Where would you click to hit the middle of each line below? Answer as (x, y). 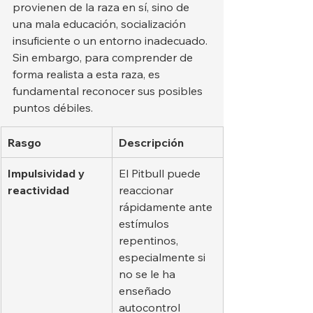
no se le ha (148, 274)
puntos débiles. (53, 107)
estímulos (145, 223)
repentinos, (150, 240)
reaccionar (147, 190)
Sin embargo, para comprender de (104, 57)
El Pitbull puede (161, 173)
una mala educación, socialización (101, 23)
